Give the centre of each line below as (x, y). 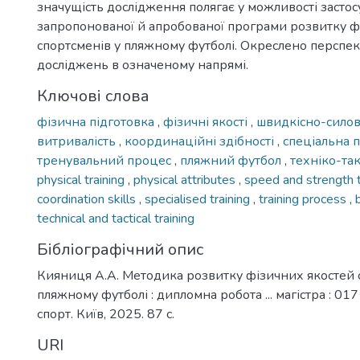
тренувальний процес (106, 161)
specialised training (199, 199)
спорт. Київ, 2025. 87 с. (106, 314)
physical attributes (186, 180)
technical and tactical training (116, 219)
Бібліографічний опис (120, 250)
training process (304, 199)
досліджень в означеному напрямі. (143, 65)
